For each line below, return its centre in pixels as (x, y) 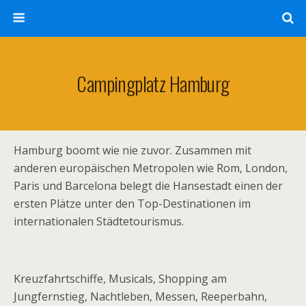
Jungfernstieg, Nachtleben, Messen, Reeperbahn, (140, 296)
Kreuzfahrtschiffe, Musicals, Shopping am (120, 279)
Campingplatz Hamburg (153, 83)
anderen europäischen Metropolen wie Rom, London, (151, 168)
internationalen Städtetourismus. (99, 221)
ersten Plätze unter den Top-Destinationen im (132, 204)
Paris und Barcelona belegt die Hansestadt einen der (148, 186)
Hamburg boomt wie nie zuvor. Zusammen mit (133, 150)
